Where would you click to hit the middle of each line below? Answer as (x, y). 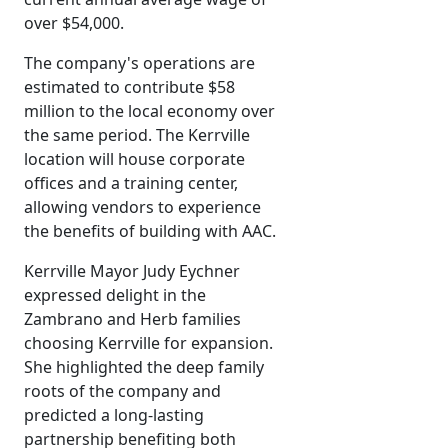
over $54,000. (74, 23)
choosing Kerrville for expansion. (148, 343)
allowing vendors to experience (142, 207)
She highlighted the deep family (144, 367)
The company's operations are (139, 63)
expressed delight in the (115, 295)
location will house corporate (134, 159)
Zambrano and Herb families (132, 319)
